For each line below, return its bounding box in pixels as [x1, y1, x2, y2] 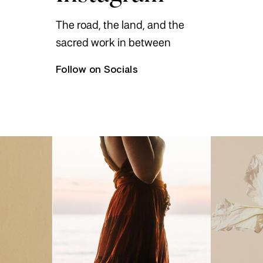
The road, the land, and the [56, 21, 184, 31]
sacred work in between [56, 38, 171, 49]
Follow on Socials [56, 65, 139, 75]
